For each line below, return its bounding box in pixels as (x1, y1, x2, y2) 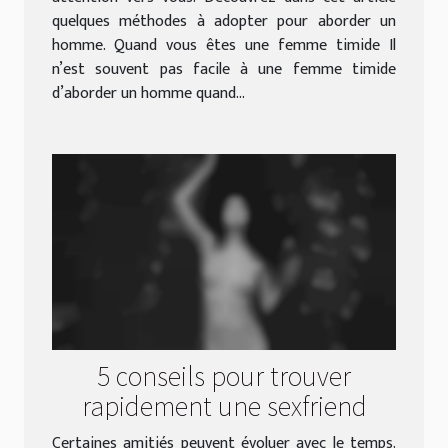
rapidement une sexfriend (81, 386, 367, 423)
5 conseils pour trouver (97, 356, 351, 393)
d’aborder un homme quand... (52, 79, 245, 107)
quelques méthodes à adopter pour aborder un (52, 7, 396, 35)
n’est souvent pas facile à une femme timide (52, 55, 396, 83)
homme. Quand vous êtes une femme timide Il (52, 31, 396, 59)
